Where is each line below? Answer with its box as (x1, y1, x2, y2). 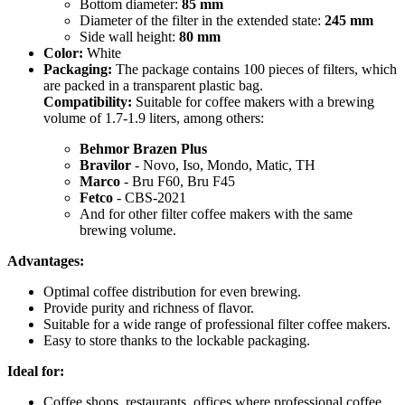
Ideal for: (7, 363, 64, 379)
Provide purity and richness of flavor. (43, 299, 254, 316)
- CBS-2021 (113, 189, 186, 205)
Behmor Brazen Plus (80, 140, 207, 156)
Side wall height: (80, 28, 179, 44)
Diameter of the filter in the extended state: (80, 12, 325, 28)
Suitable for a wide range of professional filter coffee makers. (43, 316, 391, 332)
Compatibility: (43, 93, 132, 109)
